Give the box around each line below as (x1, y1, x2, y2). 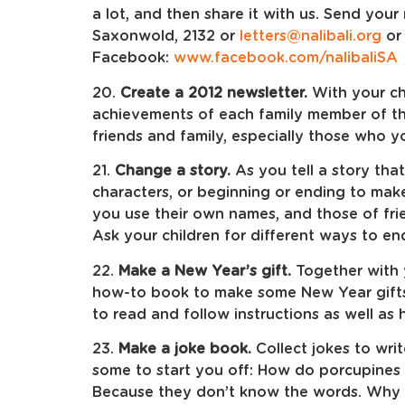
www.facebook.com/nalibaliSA (174, 51, 398, 66)
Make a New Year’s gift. (118, 263, 291, 278)
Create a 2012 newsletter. (120, 85, 312, 100)
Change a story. (115, 164, 231, 179)
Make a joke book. (118, 342, 251, 357)
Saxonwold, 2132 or (92, 29, 240, 44)
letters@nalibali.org (240, 29, 381, 44)
